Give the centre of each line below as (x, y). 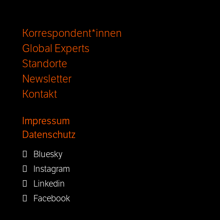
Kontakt (40, 94)
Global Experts (56, 49)
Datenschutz (49, 135)
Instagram (49, 169)
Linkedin (46, 184)
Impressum (46, 121)
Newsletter (47, 79)
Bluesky (45, 154)
